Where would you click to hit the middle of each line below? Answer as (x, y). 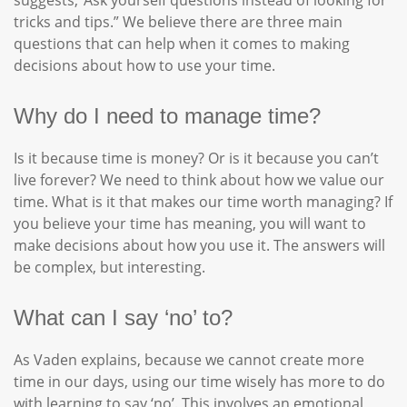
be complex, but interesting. (109, 267)
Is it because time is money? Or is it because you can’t (196, 158)
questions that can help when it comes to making (182, 44)
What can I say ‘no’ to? (123, 318)
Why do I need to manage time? (167, 116)
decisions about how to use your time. (144, 65)
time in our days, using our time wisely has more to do (199, 382)
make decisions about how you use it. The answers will (199, 245)
